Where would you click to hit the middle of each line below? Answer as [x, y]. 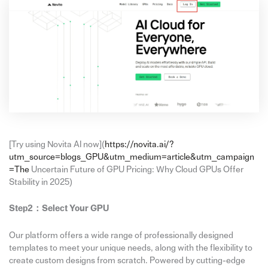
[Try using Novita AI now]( [57, 144]
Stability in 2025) [40, 182]
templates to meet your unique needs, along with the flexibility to [130, 248]
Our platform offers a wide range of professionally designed [121, 235]
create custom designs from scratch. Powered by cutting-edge [127, 260]
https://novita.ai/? [139, 144]
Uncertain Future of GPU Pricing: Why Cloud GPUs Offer [136, 169]
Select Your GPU [75, 209]
